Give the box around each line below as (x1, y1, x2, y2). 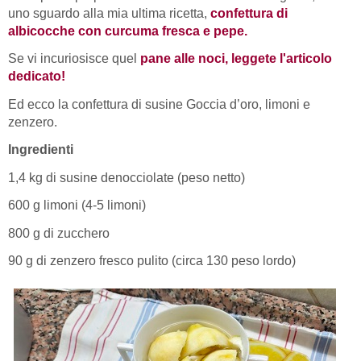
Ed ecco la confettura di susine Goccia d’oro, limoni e (8, 97, 310, 111)
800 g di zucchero (8, 226, 110, 240)
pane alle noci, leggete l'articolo (140, 52, 332, 66)
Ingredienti (8, 143, 73, 157)
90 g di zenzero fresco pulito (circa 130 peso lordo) (8, 254, 296, 268)
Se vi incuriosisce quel (8, 52, 140, 66)
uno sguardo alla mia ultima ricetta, (8, 6, 210, 20)
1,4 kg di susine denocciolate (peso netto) (8, 170, 245, 185)
